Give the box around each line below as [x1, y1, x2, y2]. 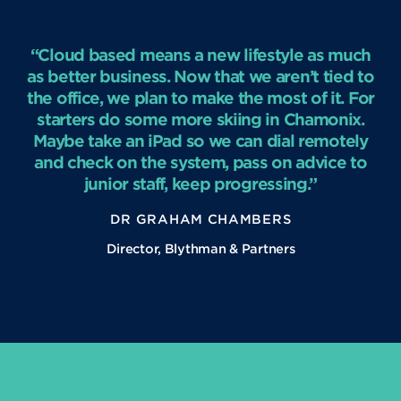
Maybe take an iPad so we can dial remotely [33, 131, 368, 151]
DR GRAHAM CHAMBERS [109, 211, 292, 227]
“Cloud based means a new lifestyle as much [30, 45, 371, 65]
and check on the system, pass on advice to [34, 152, 367, 173]
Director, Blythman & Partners [106, 241, 295, 257]
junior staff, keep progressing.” [83, 174, 318, 194]
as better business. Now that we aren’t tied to [27, 66, 374, 87]
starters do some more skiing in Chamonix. [37, 109, 364, 130]
